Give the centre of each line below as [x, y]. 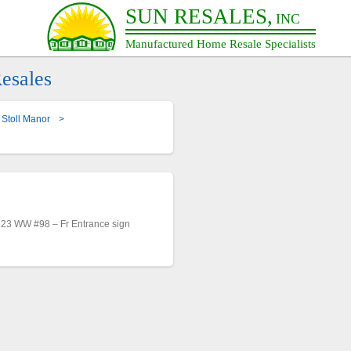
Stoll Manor [26, 119]
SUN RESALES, [199, 17]
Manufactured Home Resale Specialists [220, 44]
